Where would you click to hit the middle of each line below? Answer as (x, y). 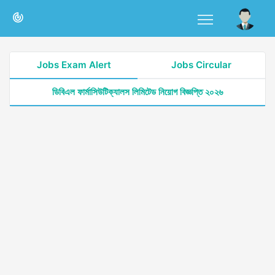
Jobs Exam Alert (74, 65)
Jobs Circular (201, 65)
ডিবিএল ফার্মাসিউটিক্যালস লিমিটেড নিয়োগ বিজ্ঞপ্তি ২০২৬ (137, 92)
